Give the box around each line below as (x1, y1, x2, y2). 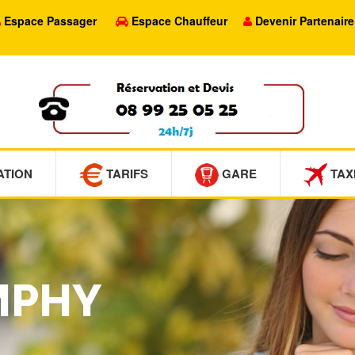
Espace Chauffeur (132, 13, 227, 29)
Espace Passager (4, 13, 97, 29)
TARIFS (103, 165, 148, 182)
